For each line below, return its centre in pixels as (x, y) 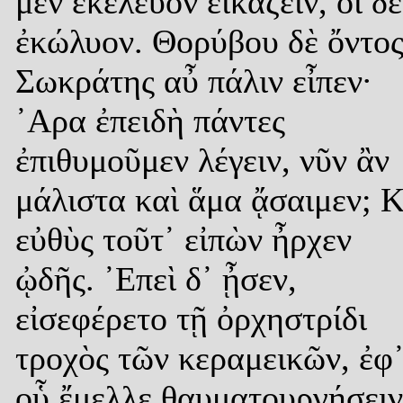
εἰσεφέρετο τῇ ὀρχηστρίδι (191, 318)
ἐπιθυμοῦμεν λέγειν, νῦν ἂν (202, 160)
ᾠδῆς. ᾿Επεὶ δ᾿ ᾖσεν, (156, 278)
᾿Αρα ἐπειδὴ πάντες (150, 120)
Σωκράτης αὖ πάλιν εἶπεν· (194, 81)
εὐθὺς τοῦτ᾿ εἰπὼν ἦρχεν (184, 239)
